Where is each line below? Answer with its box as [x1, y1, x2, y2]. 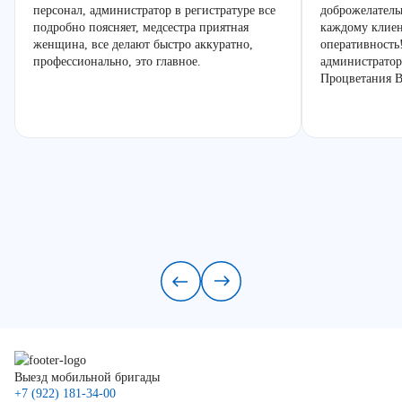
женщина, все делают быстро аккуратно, [33, 37, 253, 51]
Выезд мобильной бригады [14, 370, 160, 384]
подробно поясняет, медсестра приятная [33, 20, 249, 34]
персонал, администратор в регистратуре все [33, 3, 275, 17]
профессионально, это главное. [33, 54, 201, 68]
